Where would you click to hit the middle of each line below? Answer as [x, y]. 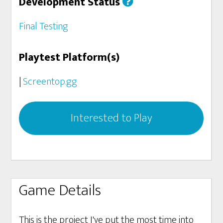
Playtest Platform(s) [69, 57]
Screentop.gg [50, 81]
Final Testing [44, 26]
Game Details [60, 190]
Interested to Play [111, 118]
